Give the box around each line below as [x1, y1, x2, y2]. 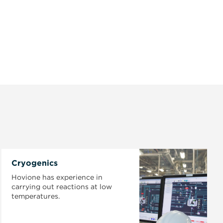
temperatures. [11, 192, 60, 200]
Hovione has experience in [11, 173, 103, 181]
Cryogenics [11, 158, 58, 168]
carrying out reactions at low [11, 183, 112, 191]
